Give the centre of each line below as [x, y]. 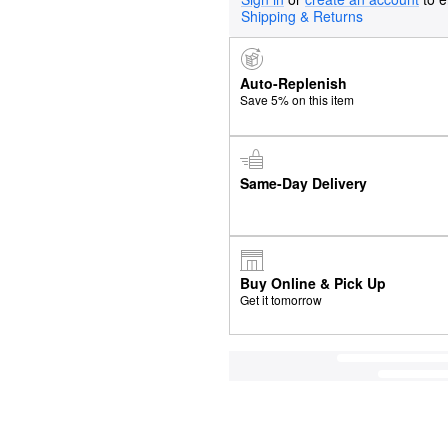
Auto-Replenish [293, 83]
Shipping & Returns [302, 15]
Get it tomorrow [280, 299]
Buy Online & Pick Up [312, 282]
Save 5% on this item [296, 100]
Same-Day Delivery [303, 182]
